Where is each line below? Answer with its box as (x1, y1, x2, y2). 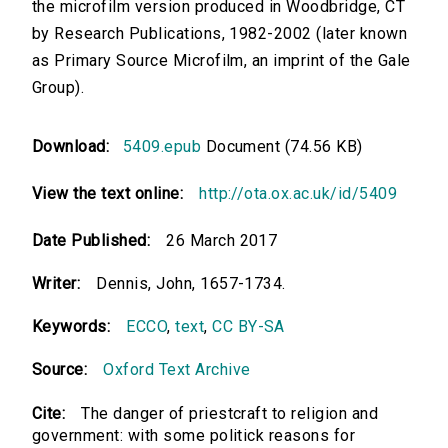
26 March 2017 (166, 231, 278, 251)
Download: (32, 137, 119, 157)
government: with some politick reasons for (32, 426, 356, 446)
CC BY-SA (212, 317, 285, 337)
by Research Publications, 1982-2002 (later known (32, 24, 408, 44)
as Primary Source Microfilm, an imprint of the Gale (32, 51, 411, 71)
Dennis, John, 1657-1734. (96, 274, 286, 294)
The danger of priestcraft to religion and (81, 404, 379, 424)
